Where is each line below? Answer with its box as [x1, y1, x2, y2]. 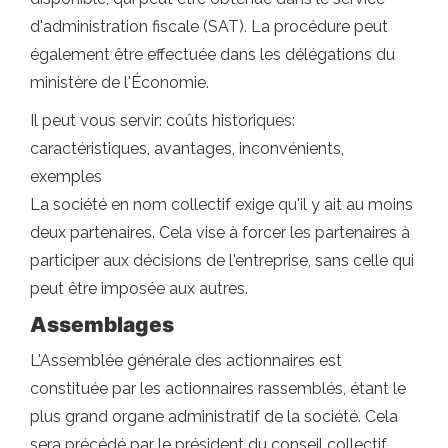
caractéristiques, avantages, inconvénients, [30, 138, 344, 158]
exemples [30, 166, 102, 186]
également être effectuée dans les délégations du [30, 44, 395, 64]
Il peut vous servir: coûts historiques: [30, 110, 295, 130]
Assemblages [30, 311, 174, 337]
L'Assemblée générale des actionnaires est [30, 350, 342, 370]
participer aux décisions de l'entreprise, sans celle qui [30, 250, 414, 270]
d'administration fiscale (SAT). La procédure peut [30, 16, 388, 36]
